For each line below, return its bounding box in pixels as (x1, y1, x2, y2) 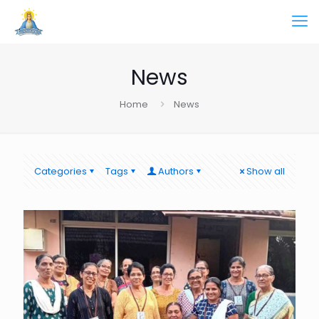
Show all (246, 164, 285, 178)
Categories (34, 164, 87, 178)
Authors (158, 164, 194, 178)
